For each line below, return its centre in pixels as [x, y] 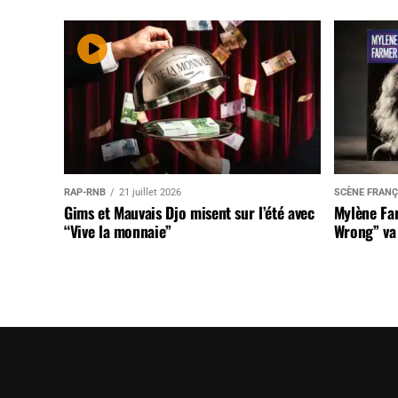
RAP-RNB [85, 193]
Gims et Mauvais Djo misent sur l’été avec [189, 213]
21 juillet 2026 [150, 193]
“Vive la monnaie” [118, 231]
